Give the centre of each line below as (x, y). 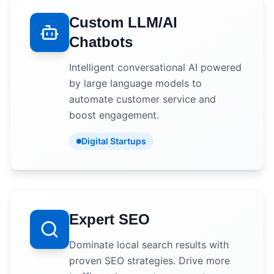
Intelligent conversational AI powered (155, 67)
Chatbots (101, 42)
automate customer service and (143, 99)
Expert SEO (109, 219)
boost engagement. (114, 115)
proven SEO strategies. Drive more (150, 261)
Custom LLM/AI (123, 22)
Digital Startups (114, 141)
